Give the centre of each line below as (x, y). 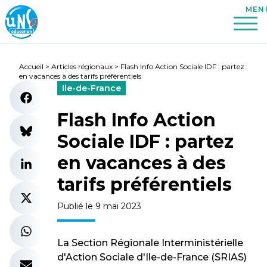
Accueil (31, 66)
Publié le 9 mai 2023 (99, 206)
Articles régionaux (82, 66)
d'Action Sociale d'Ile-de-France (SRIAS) (152, 257)
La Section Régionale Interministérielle (150, 243)
